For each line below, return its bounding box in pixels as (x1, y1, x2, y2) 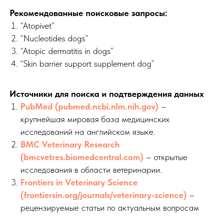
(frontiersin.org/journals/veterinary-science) (20, 190, 187, 200)
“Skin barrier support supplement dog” (20, 58, 154, 69)
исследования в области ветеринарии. (20, 164, 162, 175)
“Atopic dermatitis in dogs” (20, 46, 113, 56)
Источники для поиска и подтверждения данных (10, 89, 204, 99)
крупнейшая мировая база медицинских (20, 114, 169, 125)
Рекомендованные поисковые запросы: (10, 8, 167, 18)
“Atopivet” (20, 20, 54, 31)
